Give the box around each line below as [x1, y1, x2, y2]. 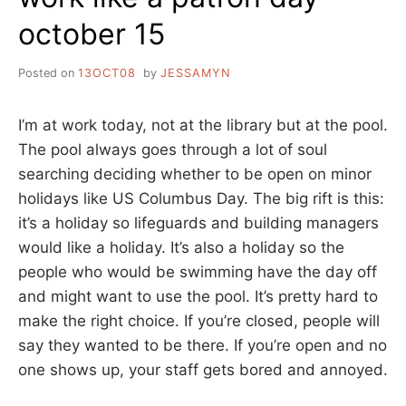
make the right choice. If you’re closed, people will [18, 311, 380, 330]
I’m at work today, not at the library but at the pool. [18, 115, 388, 134]
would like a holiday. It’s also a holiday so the [18, 237, 344, 256]
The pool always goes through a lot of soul [18, 140, 327, 159]
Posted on [18, 65, 78, 80]
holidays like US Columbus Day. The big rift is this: [18, 188, 384, 208]
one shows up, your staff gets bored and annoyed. [18, 360, 388, 379]
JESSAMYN [159, 65, 231, 80]
